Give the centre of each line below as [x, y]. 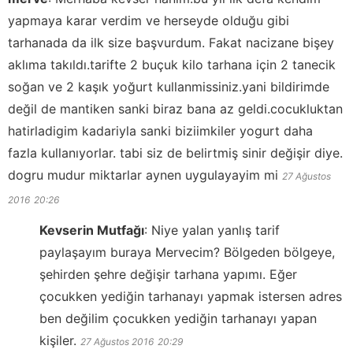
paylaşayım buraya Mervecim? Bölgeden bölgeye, [187, 253]
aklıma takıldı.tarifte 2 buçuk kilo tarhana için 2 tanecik [172, 65]
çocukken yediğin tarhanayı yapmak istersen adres [191, 297]
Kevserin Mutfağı [92, 230]
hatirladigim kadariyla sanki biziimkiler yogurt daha [160, 131]
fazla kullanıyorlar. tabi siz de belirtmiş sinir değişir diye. [175, 153]
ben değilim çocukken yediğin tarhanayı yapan [178, 319]
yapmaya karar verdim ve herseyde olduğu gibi [149, 21]
